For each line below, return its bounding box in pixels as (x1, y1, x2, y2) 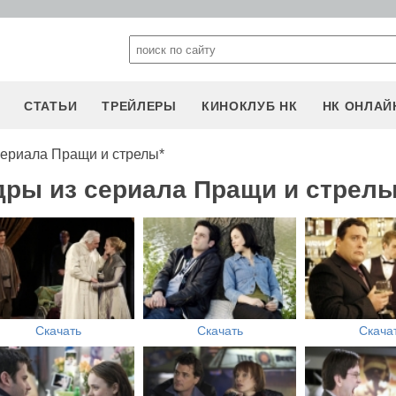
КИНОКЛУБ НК (201, 99, 298, 113)
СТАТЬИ (24, 99, 78, 113)
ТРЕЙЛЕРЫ (102, 99, 177, 113)
